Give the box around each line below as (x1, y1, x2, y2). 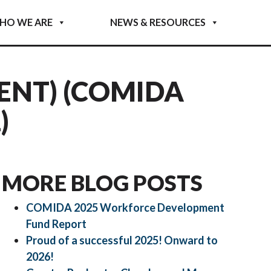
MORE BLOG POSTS (2, 169, 203, 197)
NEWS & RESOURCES (109, 16, 206, 28)
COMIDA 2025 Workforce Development (26, 201, 225, 215)
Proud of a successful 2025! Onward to (26, 233, 218, 247)
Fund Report (26, 217, 87, 231)
